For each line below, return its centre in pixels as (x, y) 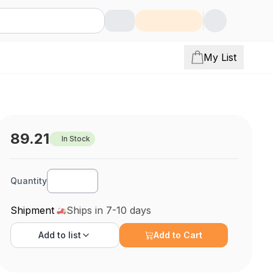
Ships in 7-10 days (109, 210)
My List (220, 57)
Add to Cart (178, 235)
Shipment (33, 210)
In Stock (76, 139)
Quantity (29, 181)
